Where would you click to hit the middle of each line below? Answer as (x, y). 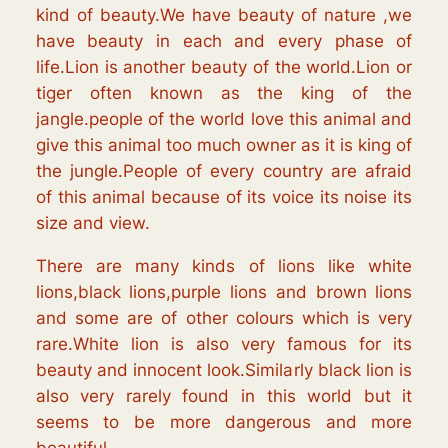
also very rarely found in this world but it (224, 395)
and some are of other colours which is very (224, 317)
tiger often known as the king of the (224, 93)
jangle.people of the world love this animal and (224, 119)
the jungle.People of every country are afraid (224, 171)
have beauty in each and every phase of (224, 41)
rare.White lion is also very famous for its (224, 343)
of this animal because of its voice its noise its (224, 197)
